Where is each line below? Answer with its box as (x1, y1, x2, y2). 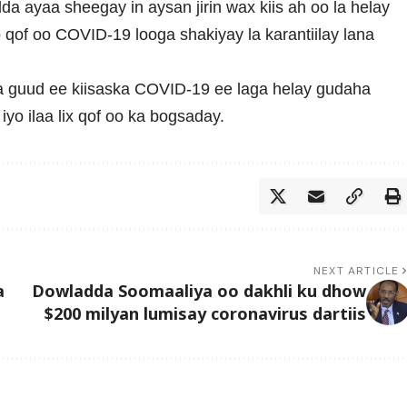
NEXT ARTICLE (313, 263, 400, 279)
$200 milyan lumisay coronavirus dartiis (44, 303, 366, 325)
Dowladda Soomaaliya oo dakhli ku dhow (31, 280, 366, 303)
